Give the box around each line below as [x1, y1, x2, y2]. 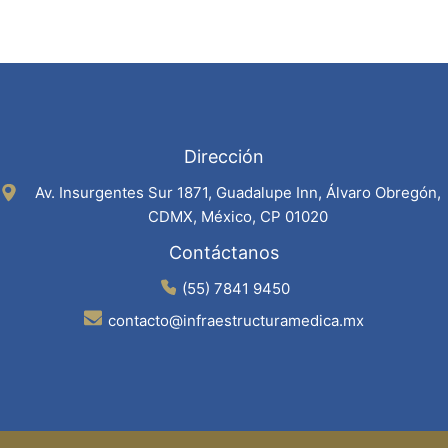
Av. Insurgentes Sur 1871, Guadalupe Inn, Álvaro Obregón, [35, 183, 441, 203]
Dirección [184, 146, 264, 168]
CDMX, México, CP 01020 [148, 207, 328, 227]
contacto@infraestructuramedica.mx [108, 311, 364, 331]
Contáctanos [169, 242, 279, 264]
